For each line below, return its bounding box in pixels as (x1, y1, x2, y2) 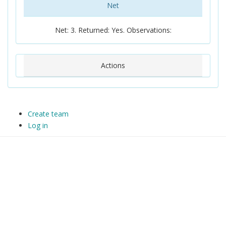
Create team (28, 109, 69, 119)
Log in (28, 121, 48, 130)
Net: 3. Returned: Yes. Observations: (54, 25, 172, 35)
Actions (101, 61, 125, 70)
